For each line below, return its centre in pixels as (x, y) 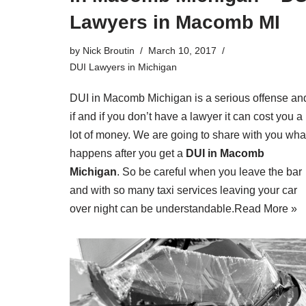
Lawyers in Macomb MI (175, 22)
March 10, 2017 (182, 50)
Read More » (266, 208)
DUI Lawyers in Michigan (123, 67)
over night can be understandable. (152, 208)
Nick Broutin (109, 50)
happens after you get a (128, 153)
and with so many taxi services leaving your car (183, 190)
